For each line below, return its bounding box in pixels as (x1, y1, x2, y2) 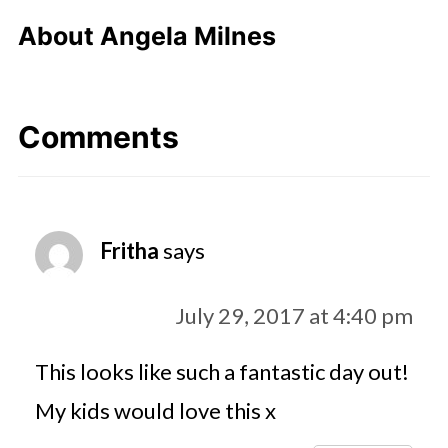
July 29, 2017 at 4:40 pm (175, 302, 414, 330)
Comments (17, 119, 179, 156)
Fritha (99, 237, 159, 265)
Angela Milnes (99, 21, 276, 52)
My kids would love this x (34, 397, 276, 425)
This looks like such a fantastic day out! (34, 358, 409, 386)
